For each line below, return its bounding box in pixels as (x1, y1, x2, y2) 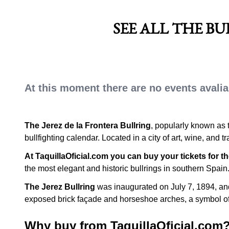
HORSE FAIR (63, 7, 133, 19)
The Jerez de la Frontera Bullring (25, 121, 151, 130)
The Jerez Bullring (25, 182, 95, 191)
